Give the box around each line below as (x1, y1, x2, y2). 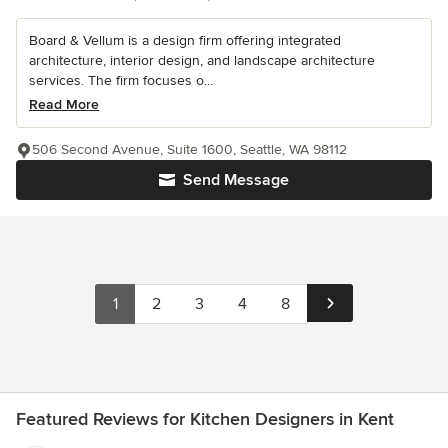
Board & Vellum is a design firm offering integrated (29, 31, 341, 49)
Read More (29, 95, 99, 113)
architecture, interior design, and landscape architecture (29, 51, 375, 69)
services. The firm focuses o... (29, 71, 213, 89)
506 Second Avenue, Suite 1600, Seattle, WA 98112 (32, 140, 347, 158)
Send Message (183, 169, 289, 190)
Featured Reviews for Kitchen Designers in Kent (16, 407, 394, 430)
